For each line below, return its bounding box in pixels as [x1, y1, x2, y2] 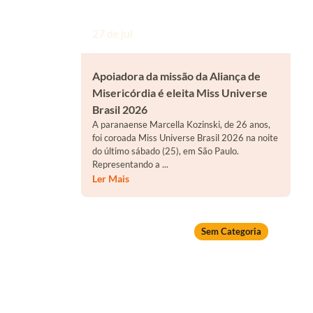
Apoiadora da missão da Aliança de [92, 69, 261, 83]
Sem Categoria [201, 226, 261, 238]
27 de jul [92, 26, 133, 40]
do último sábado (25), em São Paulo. [92, 145, 240, 157]
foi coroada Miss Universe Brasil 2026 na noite [92, 132, 279, 144]
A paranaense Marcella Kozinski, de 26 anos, [92, 119, 271, 131]
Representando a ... [92, 159, 169, 170]
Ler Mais [92, 173, 130, 185]
